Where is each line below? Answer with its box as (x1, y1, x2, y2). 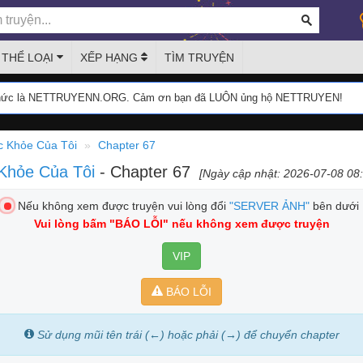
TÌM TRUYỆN (164, 51, 234, 64)
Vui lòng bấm (33, 217, 109, 230)
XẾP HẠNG (80, 51, 141, 64)
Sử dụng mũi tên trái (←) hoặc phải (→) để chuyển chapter (36, 328, 340, 341)
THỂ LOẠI (2, 51, 57, 64)
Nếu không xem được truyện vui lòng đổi (11, 199, 229, 212)
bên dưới (310, 199, 359, 212)
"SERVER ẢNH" (229, 199, 310, 212)
